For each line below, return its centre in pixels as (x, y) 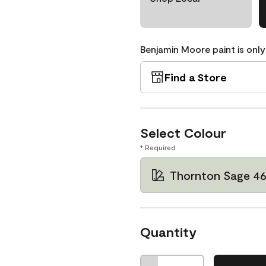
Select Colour (183, 132)
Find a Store (196, 77)
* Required (158, 147)
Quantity (168, 232)
